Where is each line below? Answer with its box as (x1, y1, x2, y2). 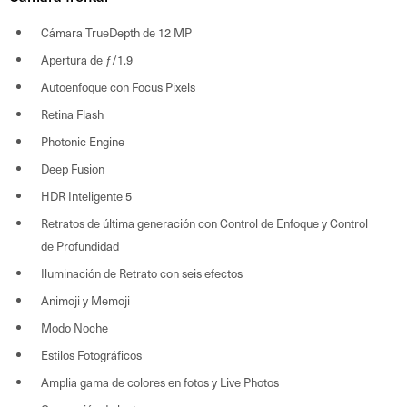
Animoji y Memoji (41, 291, 130, 309)
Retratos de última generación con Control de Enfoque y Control (41, 213, 368, 232)
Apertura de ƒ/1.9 (41, 50, 133, 68)
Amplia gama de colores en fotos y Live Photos (41, 372, 279, 391)
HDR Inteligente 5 (41, 186, 132, 204)
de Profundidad (41, 236, 119, 254)
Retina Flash (41, 104, 104, 123)
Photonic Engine (41, 132, 124, 150)
